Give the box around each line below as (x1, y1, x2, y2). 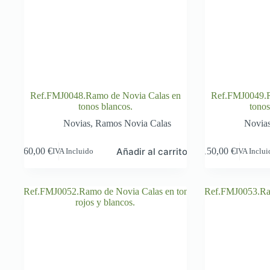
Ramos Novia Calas (95, 118, 172, 128)
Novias (63, 118, 91, 128)
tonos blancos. (78, 101, 133, 111)
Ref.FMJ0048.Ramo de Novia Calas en (30, 90, 181, 101)
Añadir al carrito (116, 145, 188, 157)
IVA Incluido (52, 146, 94, 155)
